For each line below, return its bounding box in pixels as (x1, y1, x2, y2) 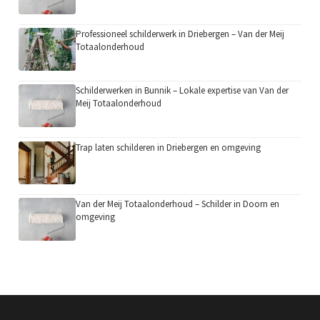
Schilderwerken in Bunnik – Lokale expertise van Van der (76, 84, 289, 97)
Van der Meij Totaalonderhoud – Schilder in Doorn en (76, 197, 280, 210)
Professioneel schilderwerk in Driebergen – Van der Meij (76, 28, 285, 40)
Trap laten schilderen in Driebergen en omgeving (76, 141, 261, 154)
